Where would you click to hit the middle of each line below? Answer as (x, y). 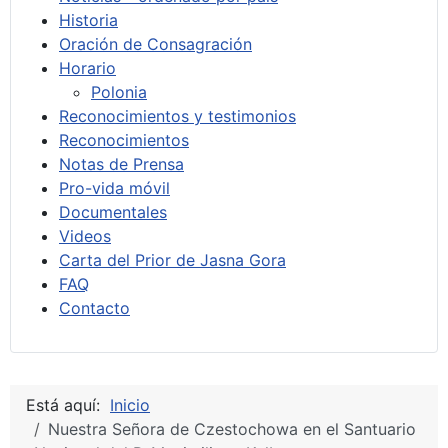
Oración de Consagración (155, 43)
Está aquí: (68, 404)
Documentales (113, 211)
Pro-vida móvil (114, 187)
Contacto (94, 307)
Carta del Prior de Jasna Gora (172, 259)
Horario (87, 67)
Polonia (119, 91)
